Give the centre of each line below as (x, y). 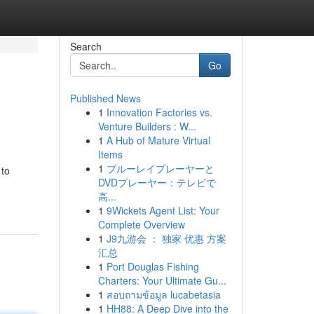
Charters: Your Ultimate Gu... (162, 280)
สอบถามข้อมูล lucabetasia (163, 294)
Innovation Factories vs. (159, 112)
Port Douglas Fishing (152, 266)
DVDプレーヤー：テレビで (157, 182)
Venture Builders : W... (147, 126)
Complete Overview (141, 224)
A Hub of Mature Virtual (158, 140)
